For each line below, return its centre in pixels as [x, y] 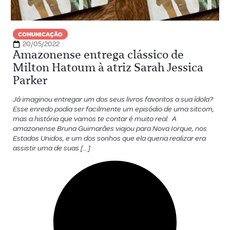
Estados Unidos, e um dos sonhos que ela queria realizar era [109, 138]
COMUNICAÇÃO [40, 35]
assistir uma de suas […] [51, 148]
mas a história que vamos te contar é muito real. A [94, 119]
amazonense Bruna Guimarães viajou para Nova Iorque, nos [110, 129]
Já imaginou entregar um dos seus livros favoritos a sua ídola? [113, 99]
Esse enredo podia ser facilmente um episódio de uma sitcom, [113, 109]
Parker [30, 80]
